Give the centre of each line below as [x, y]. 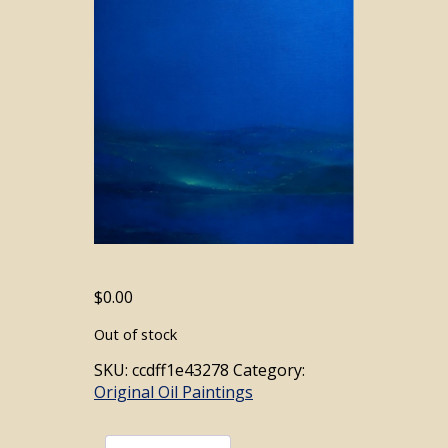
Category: [269, 369]
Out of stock [135, 334]
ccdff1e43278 [180, 369]
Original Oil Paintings [173, 391]
